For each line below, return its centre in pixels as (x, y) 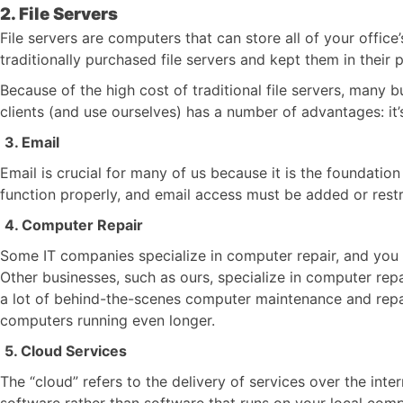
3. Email (32, 142)
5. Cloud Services (66, 351)
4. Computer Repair (74, 225)
